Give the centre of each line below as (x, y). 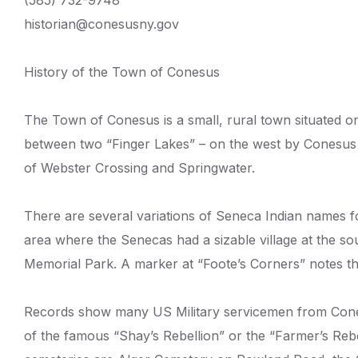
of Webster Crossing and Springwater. (139, 168)
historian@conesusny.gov (101, 24)
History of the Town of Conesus (122, 72)
